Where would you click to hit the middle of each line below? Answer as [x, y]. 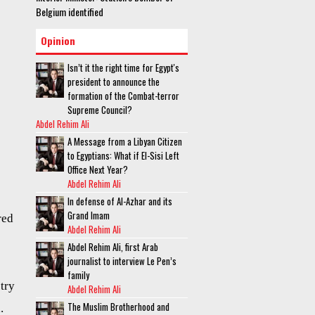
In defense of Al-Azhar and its [120, 201]
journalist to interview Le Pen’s [122, 261]
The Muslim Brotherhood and [118, 307]
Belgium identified [70, 12]
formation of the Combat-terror [123, 96]
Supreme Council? [100, 110]
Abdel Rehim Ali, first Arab [113, 247]
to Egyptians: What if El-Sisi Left [123, 155]
